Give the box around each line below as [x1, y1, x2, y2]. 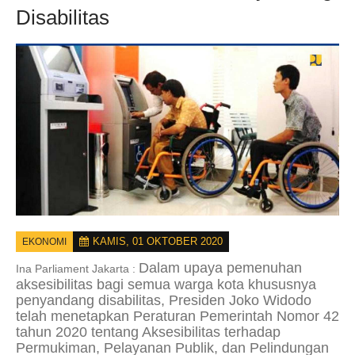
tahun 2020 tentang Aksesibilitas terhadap [16, 324, 281, 341]
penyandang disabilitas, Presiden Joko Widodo [16, 292, 311, 309]
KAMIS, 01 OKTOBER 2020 [93, 235, 223, 248]
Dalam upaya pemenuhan [139, 260, 302, 277]
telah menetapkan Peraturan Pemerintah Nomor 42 [16, 308, 339, 325]
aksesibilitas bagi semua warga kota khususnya [16, 277, 316, 293]
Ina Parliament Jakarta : [16, 262, 139, 276]
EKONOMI [22, 236, 67, 248]
